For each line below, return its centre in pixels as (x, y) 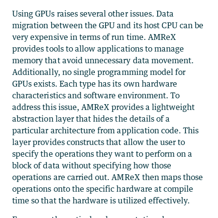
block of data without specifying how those (92, 165)
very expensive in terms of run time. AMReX (94, 37)
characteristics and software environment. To (96, 95)
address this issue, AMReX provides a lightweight (104, 107)
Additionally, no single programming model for (99, 72)
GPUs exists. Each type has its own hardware (95, 83)
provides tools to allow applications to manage (98, 48)
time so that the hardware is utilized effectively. (101, 200)
